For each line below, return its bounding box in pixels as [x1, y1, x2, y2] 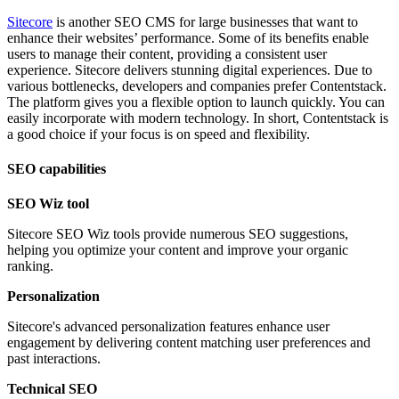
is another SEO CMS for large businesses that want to [53, 13, 358, 29]
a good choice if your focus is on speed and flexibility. [7, 126, 310, 142]
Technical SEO [7, 381, 97, 397]
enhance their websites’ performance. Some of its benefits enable [7, 29, 369, 45]
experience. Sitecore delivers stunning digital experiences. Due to [7, 61, 372, 77]
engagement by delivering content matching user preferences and [7, 335, 370, 351]
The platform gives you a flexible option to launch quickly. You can [7, 94, 385, 110]
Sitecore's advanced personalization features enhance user [7, 319, 330, 335]
